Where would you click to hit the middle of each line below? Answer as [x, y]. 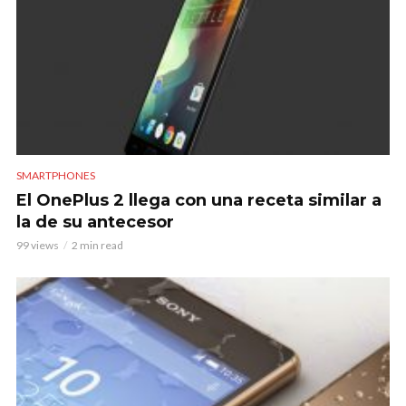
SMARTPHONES [56, 175]
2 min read [97, 245]
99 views [38, 245]
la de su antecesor [95, 222]
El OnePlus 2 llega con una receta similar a [199, 200]
